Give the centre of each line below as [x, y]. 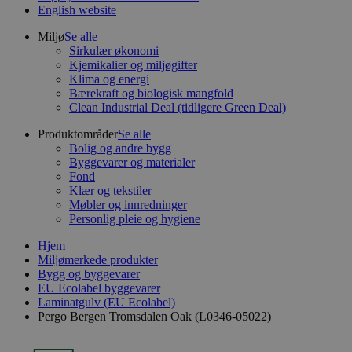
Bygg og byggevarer [89, 274]
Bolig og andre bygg [120, 148]
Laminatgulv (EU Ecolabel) [106, 302]
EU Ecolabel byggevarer [99, 288]
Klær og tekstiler [110, 191]
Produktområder [78, 134]
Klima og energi [109, 79]
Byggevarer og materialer [132, 162]
